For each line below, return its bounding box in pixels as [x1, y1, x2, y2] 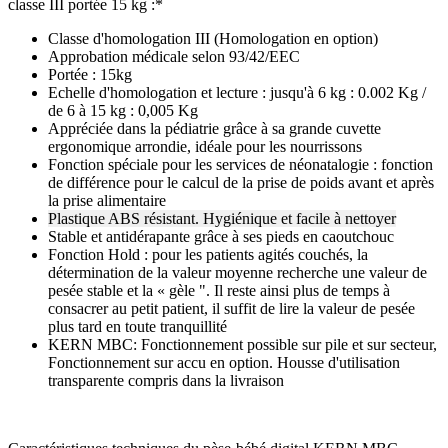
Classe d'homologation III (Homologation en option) [48, 30, 378, 48]
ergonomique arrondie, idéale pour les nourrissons [48, 138, 362, 156]
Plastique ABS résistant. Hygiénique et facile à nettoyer [48, 210, 396, 228]
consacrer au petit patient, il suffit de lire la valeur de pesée [48, 300, 415, 318]
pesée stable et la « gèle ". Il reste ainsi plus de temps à [48, 282, 390, 300]
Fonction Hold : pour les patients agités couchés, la [48, 246, 368, 264]
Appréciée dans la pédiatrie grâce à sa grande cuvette [48, 120, 381, 138]
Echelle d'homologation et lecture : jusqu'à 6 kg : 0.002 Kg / [48, 84, 426, 102]
